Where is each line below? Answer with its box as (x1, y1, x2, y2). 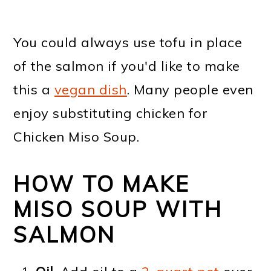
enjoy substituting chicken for (13, 105, 208, 122)
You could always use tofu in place (13, 34, 243, 51)
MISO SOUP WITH (13, 195, 223, 223)
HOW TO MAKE (13, 170, 191, 198)
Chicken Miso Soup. (13, 128, 140, 146)
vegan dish (54, 81, 127, 99)
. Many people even (126, 81, 253, 99)
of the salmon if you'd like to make (13, 57, 240, 75)
